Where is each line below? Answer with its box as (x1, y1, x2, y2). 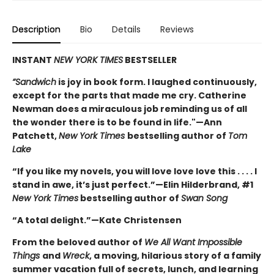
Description (12, 23, 61, 36)
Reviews (160, 23, 194, 36)
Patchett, (12, 130, 59, 143)
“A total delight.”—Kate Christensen (12, 214, 182, 227)
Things (12, 250, 42, 262)
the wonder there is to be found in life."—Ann (12, 116, 222, 129)
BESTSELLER (123, 54, 177, 67)
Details (112, 23, 141, 36)
